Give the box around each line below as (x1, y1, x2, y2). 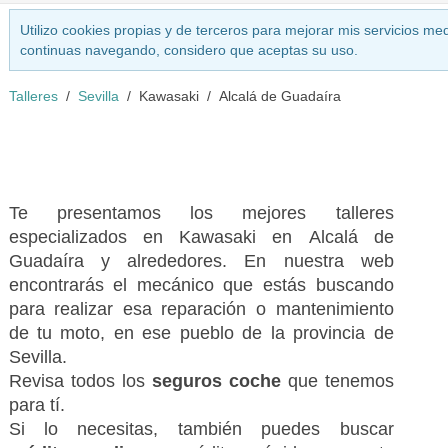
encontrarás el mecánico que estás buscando (8, 275, 394, 295)
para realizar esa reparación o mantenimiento (8, 299, 394, 319)
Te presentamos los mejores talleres (8, 203, 394, 223)
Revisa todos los (8, 371, 152, 391)
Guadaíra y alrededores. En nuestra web (8, 251, 394, 271)
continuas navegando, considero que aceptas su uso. (19, 42, 358, 58)
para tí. (8, 395, 65, 415)
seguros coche (151, 371, 281, 391)
